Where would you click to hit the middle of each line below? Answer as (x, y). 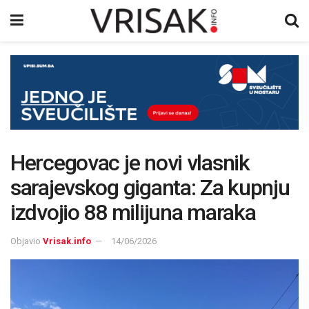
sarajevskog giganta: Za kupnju (150, 187)
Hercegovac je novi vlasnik (130, 162)
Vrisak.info (67, 241)
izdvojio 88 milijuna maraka (133, 212)
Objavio (26, 241)
